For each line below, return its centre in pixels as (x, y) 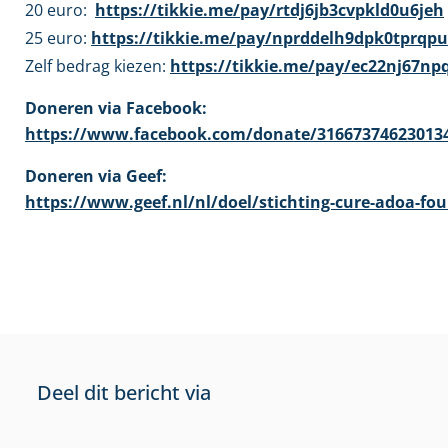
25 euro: (58, 37)
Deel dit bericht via (123, 393)
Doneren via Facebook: (116, 107)
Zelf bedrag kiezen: (97, 65)
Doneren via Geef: (96, 175)
